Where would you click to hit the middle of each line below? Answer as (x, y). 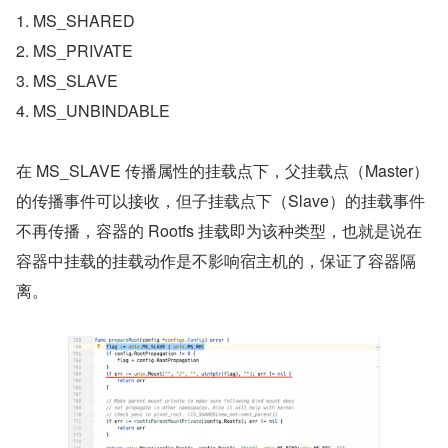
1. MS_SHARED (75, 21)
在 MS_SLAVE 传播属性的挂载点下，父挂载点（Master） (222, 171)
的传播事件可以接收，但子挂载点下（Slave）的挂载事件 (220, 201)
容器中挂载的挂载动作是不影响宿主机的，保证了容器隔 (216, 261)
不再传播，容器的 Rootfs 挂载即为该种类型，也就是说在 (219, 231)
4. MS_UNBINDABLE (93, 111)
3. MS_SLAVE (67, 81)
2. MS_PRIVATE (74, 51)
